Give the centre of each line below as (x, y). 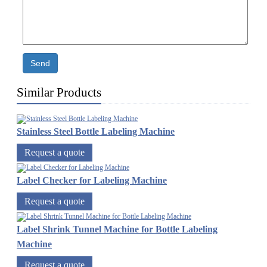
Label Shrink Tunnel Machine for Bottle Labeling (117, 229)
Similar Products (59, 93)
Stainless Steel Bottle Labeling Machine (96, 132)
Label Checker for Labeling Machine (92, 181)
